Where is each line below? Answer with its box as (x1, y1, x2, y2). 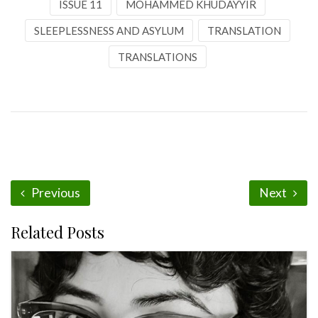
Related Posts (11, 221, 104, 243)
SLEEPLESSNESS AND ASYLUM (34, 24, 184, 37)
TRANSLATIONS (118, 50, 197, 63)
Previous (29, 185, 80, 200)
